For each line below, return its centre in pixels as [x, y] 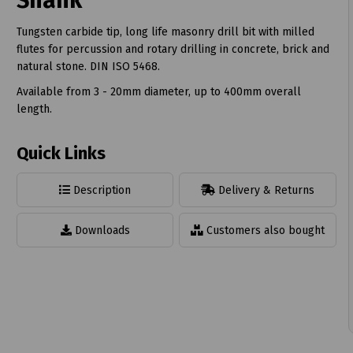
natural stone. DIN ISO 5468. [88, 66]
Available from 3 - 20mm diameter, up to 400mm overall [158, 91]
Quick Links [61, 153]
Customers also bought [264, 230]
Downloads [100, 230]
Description [101, 190]
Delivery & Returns [265, 190]
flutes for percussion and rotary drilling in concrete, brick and [173, 49]
